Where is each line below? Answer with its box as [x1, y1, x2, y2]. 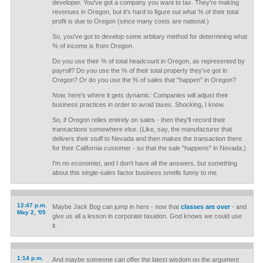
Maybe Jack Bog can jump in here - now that [52, 203, 181, 210]
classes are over [180, 203, 230, 210]
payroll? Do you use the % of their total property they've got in [52, 67, 227, 74]
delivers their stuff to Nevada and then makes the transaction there [52, 135, 242, 142]
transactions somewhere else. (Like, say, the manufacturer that [52, 126, 232, 133]
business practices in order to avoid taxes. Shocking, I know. [52, 101, 225, 108]
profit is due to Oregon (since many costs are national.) [52, 18, 209, 25]
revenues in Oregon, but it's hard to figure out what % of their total [52, 8, 238, 15]
